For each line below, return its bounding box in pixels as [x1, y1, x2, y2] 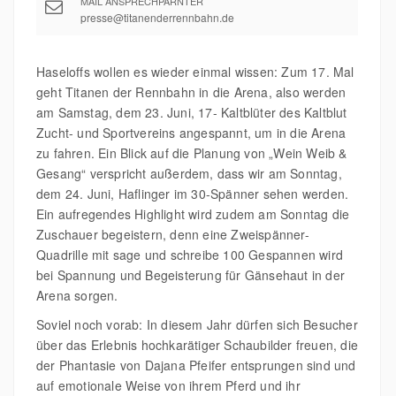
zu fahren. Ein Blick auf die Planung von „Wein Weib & [36, 143, 347, 162]
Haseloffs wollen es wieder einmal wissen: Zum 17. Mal [36, 62, 354, 80]
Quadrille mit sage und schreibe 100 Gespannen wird [36, 245, 344, 263]
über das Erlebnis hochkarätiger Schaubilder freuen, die [36, 335, 359, 354]
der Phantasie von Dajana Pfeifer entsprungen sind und [36, 355, 356, 374]
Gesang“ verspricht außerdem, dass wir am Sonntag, [36, 164, 342, 182]
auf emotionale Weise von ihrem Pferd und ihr [36, 376, 301, 394]
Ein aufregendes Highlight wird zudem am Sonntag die [36, 204, 350, 223]
